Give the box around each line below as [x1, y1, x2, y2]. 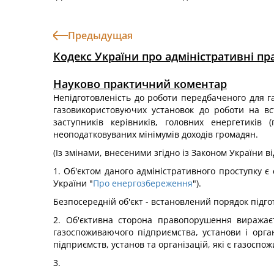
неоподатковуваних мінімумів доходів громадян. [53, 128, 258, 140]
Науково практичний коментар [53, 76, 227, 91]
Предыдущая [68, 29, 133, 42]
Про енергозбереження [93, 177, 193, 189]
